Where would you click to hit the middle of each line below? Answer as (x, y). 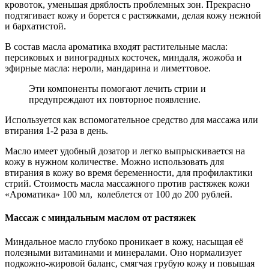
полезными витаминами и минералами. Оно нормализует (123, 252)
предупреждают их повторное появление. (115, 100)
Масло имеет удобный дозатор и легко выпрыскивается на (125, 151)
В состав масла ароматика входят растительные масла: (116, 47)
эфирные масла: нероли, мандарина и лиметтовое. (108, 68)
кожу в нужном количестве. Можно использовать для (114, 162)
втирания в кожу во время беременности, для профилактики (129, 173)
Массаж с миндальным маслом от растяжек (100, 218)
